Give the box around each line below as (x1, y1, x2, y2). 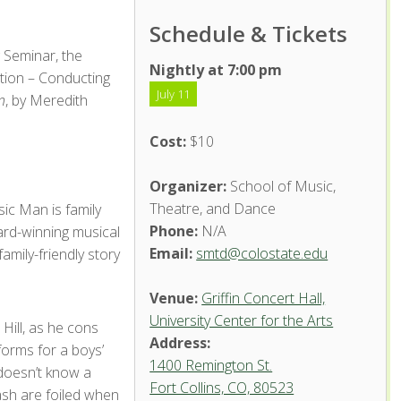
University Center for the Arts (149, 311, 334, 330)
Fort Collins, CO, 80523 (149, 378, 294, 397)
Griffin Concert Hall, (201, 288, 326, 308)
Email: (149, 243, 193, 263)
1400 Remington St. (149, 355, 273, 375)
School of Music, (226, 176, 337, 196)
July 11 (157, 86, 191, 102)
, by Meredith (4, 90, 88, 110)
